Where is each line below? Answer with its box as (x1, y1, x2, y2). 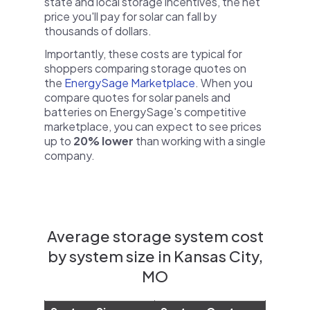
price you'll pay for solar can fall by (44, 9, 217, 24)
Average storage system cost (46, 226, 264, 246)
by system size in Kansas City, (47, 246, 263, 266)
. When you (195, 75, 253, 90)
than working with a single (134, 134, 266, 148)
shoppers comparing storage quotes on (44, 61, 246, 75)
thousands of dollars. (44, 24, 152, 38)
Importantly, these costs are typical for (44, 46, 242, 61)
